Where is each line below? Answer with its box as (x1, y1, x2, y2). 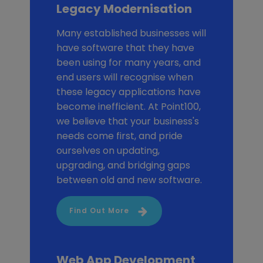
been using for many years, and (56, 55, 201, 69)
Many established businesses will (56, 26, 206, 40)
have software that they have (56, 41, 194, 55)
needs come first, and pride (56, 129, 183, 143)
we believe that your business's (56, 114, 199, 128)
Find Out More (69, 206, 129, 216)
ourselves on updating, (56, 143, 160, 157)
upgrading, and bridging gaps (56, 158, 190, 172)
